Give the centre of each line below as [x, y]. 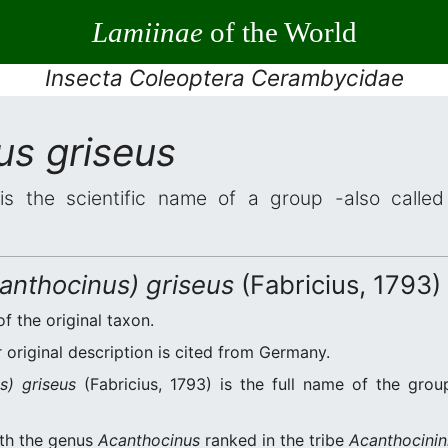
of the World [279, 31]
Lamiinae [147, 31]
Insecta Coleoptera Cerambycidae [224, 77]
